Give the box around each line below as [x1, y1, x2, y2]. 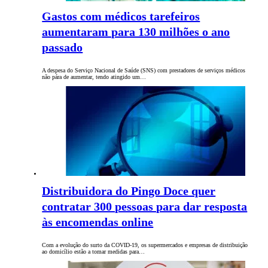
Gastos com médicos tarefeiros [42, 10, 200, 23]
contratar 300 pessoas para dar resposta [42, 200, 248, 214]
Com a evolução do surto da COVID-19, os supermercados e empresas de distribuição [42, 242, 248, 249]
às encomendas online [42, 215, 154, 229]
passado [42, 41, 83, 54]
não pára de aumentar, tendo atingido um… [42, 74, 147, 81]
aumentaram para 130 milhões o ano [42, 25, 230, 39]
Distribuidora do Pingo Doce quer [42, 184, 216, 198]
